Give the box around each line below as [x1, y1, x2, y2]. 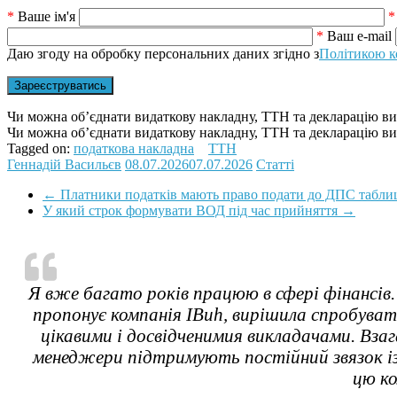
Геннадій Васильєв [7, 157, 121, 173]
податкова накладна [74, 141, 194, 157]
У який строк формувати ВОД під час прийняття [43, 203, 341, 219]
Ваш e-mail [323, 28, 395, 44]
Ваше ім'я [14, 9, 79, 25]
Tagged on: [7, 141, 74, 157]
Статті [256, 157, 294, 173]
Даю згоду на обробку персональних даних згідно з [7, 46, 319, 62]
